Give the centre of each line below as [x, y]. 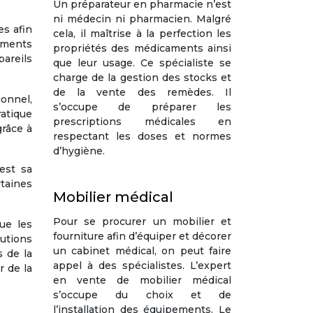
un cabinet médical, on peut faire [142, 251]
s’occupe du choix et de [142, 295]
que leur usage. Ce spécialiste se [142, 63]
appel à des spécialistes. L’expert [142, 265]
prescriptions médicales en [142, 122]
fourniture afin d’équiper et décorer [142, 236]
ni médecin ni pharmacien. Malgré [142, 19]
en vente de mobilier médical [142, 280]
